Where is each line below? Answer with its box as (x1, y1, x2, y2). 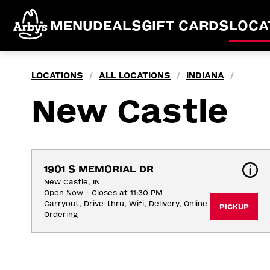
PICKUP (219, 202, 249, 211)
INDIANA (186, 71, 224, 81)
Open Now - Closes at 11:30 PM (44, 189, 162, 197)
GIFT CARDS (142, 17, 229, 34)
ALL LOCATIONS (99, 71, 171, 81)
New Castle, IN (44, 178, 100, 186)
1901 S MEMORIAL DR (44, 163, 154, 175)
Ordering (44, 210, 78, 219)
